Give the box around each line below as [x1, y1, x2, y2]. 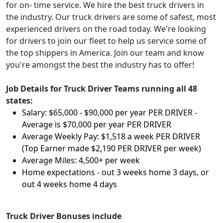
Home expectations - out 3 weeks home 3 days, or [22, 167, 209, 178]
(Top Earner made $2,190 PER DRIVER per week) [22, 143, 201, 154]
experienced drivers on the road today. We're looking [6, 23, 206, 34]
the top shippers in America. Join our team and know [6, 47, 204, 58]
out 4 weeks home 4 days [22, 179, 117, 190]
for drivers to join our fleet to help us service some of [6, 35, 207, 46]
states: [6, 95, 33, 106]
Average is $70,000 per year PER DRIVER [22, 119, 171, 130]
